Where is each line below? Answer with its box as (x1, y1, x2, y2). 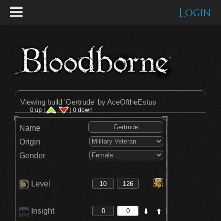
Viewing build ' (20, 98, 66, 106)
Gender (19, 151, 45, 160)
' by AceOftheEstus (94, 98, 156, 106)
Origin (19, 138, 40, 146)
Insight (29, 207, 54, 215)
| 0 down (69, 107, 93, 113)
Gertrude (66, 98, 94, 106)
